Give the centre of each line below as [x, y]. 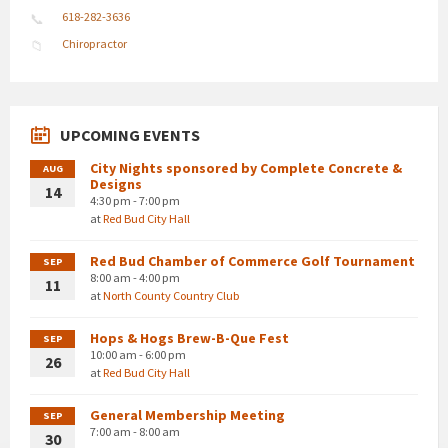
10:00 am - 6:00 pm [138, 354]
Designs [116, 183]
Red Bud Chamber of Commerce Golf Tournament [252, 260]
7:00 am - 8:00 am [135, 431]
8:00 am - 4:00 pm [135, 277]
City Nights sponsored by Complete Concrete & [246, 167]
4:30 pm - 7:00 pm [135, 200]
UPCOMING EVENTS [130, 134]
